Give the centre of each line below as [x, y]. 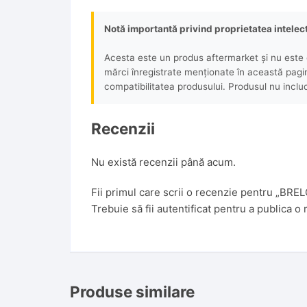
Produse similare [132, 292]
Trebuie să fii [124, 209]
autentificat [184, 209]
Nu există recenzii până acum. [163, 162]
